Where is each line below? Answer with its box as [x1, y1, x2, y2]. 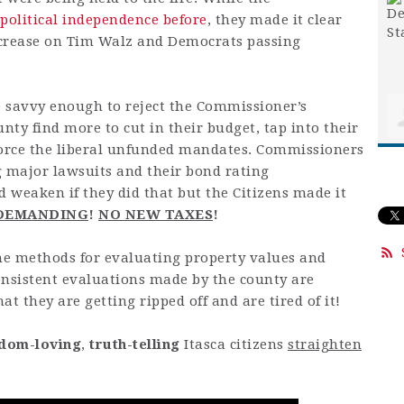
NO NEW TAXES [98, 207, 213, 224]
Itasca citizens [179, 336, 288, 353]
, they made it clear [207, 12, 343, 29]
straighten [288, 336, 362, 353]
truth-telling [89, 336, 180, 353]
